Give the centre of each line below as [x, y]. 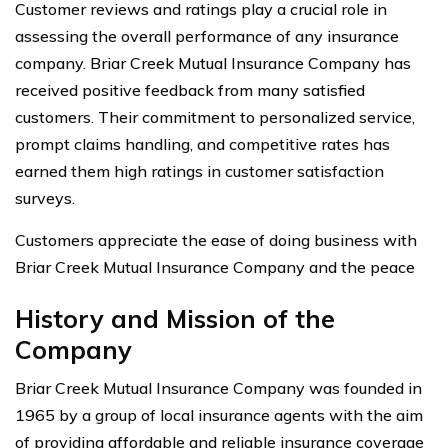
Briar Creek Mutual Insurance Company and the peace [215, 266]
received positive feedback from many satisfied [190, 89]
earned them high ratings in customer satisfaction [199, 170]
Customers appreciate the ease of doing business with [216, 239]
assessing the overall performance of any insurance [207, 35]
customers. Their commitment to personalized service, [215, 116]
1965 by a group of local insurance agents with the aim [219, 414]
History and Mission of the [175, 318]
